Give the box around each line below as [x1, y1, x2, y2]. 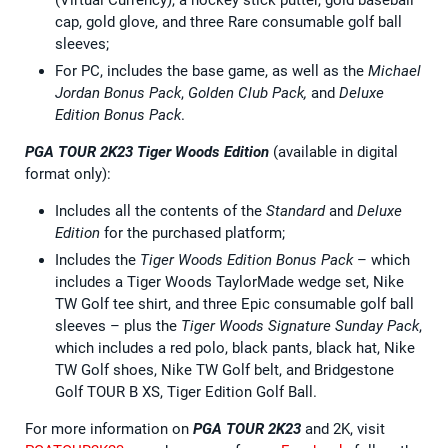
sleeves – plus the [55, 316, 181, 335]
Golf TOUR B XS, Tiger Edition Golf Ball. [55, 382, 317, 401]
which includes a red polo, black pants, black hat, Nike [55, 338, 415, 357]
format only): [25, 164, 111, 183]
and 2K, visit [305, 419, 385, 438]
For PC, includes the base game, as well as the [55, 61, 368, 80]
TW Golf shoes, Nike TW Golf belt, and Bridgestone [55, 360, 394, 379]
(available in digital [269, 142, 398, 161]
